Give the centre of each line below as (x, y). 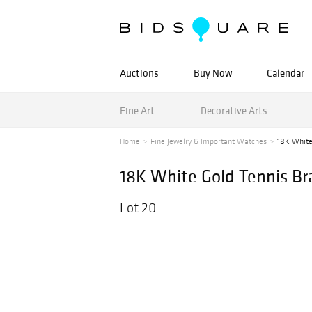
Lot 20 (138, 208)
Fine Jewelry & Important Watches (209, 141)
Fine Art (137, 110)
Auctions (139, 73)
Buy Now (213, 73)
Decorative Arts (234, 110)
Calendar (286, 73)
